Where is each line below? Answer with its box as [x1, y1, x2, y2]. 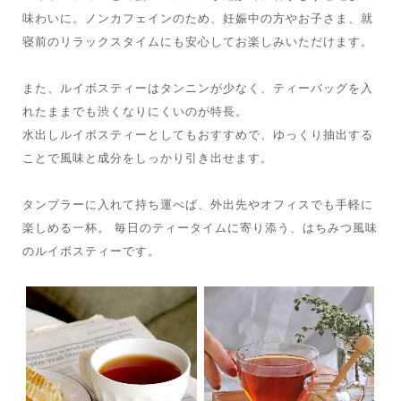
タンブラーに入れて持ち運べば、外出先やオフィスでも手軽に [21, 198, 373, 212]
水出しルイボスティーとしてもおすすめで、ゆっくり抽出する [21, 128, 373, 142]
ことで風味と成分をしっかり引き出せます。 [21, 151, 273, 166]
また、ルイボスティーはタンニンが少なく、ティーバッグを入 [21, 81, 373, 96]
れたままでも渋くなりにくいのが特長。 [21, 105, 248, 119]
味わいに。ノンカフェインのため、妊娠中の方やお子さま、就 [21, 12, 373, 26]
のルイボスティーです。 [21, 244, 160, 259]
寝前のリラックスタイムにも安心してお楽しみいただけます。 [21, 35, 373, 49]
